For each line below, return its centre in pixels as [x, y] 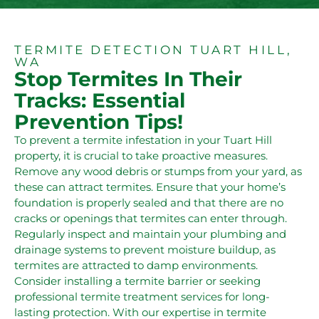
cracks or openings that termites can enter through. [151, 218]
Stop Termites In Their [128, 79]
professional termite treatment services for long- [142, 297]
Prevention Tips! [99, 122]
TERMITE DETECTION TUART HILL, [153, 50]
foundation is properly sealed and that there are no [149, 203]
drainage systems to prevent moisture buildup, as [145, 250]
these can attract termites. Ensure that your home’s [150, 187]
